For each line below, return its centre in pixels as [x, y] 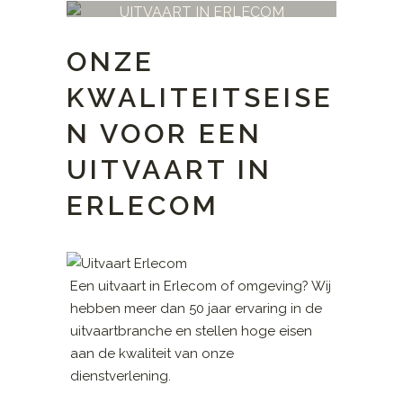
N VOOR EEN [165, 134]
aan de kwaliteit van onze [152, 354]
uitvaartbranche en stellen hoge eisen [192, 331]
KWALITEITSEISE [200, 98]
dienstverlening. [121, 376]
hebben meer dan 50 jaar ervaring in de [197, 309]
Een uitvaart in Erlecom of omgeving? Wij [201, 287]
